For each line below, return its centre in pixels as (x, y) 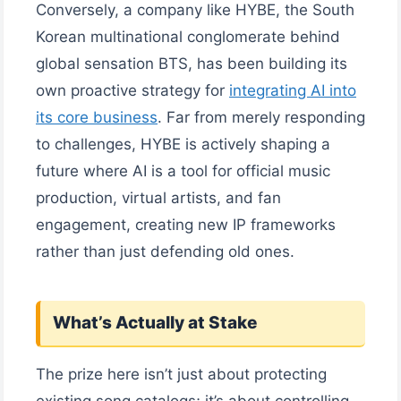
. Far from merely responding (261, 117)
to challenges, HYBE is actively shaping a (183, 144)
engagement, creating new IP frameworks (186, 224)
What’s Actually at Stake (155, 322)
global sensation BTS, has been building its (192, 63)
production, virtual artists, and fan (158, 197)
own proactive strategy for (132, 90)
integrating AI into (293, 90)
